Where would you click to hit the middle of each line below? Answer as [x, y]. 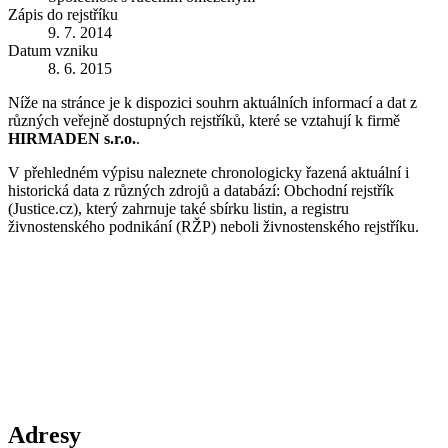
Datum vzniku [53, 50]
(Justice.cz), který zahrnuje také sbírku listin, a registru [178, 208]
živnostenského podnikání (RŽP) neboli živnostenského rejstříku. [213, 226]
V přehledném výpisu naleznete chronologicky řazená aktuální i [208, 172]
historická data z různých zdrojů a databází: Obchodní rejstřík [201, 190]
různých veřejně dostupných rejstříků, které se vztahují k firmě [204, 120]
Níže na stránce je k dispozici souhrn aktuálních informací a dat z [212, 102]
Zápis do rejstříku [63, 14]
